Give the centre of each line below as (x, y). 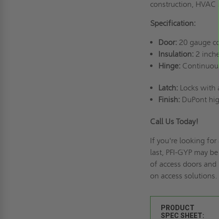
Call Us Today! (179, 121)
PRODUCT (178, 208)
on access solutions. (184, 175)
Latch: (168, 88)
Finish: (169, 99)
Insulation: (176, 54)
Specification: (176, 23)
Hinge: (169, 66)
